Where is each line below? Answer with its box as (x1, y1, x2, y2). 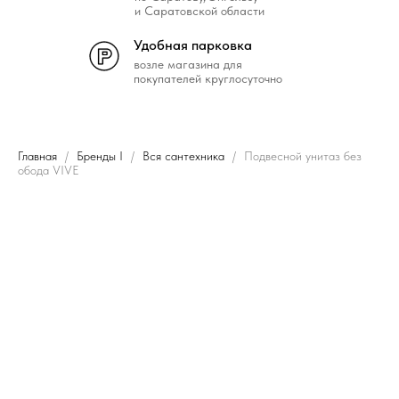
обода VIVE (18, 163, 79, 177)
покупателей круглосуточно (134, 71, 282, 85)
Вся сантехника (142, 149, 224, 163)
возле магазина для (134, 57, 242, 71)
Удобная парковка (134, 37, 252, 53)
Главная (18, 149, 57, 163)
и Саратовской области (134, 4, 265, 18)
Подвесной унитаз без (244, 149, 362, 163)
